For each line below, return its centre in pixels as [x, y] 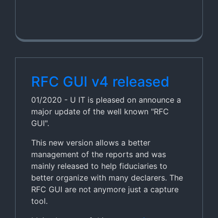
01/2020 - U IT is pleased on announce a [106, 100]
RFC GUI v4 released [100, 82]
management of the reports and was [99, 154]
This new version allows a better [91, 143]
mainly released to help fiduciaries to [99, 166]
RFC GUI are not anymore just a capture [105, 189]
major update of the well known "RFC [100, 111]
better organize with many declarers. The [107, 178]
